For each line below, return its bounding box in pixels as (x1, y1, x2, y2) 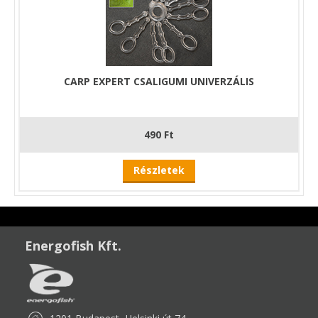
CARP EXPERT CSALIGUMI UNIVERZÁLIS (64, 74, 254, 88)
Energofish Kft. (25, 236, 121, 254)
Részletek (133, 163, 185, 177)
